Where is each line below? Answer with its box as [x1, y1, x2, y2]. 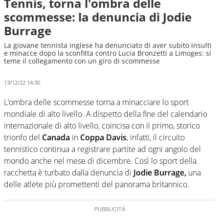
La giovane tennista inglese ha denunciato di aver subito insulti [4, 41, 212, 50]
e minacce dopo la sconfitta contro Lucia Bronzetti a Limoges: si [4, 48, 211, 58]
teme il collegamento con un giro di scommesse [4, 56, 160, 66]
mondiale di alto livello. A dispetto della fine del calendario [4, 108, 207, 119]
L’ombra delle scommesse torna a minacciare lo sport [4, 96, 189, 108]
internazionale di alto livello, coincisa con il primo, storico [4, 120, 200, 131]
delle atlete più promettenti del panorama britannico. [4, 178, 189, 190]
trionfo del [4, 131, 42, 143]
